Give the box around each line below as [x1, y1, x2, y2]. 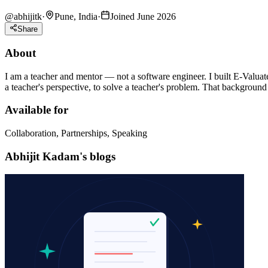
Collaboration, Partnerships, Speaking [5, 127, 147, 138]
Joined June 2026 [110, 11, 176, 22]
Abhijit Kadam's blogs [5, 150, 115, 163]
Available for [5, 103, 68, 117]
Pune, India [54, 11, 98, 22]
